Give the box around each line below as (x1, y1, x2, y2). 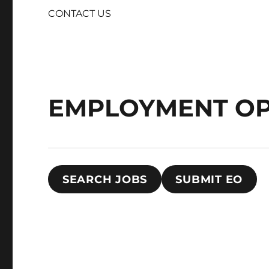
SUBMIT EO (175, 173, 243, 187)
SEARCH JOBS (62, 173, 148, 187)
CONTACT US (48, 7, 112, 19)
